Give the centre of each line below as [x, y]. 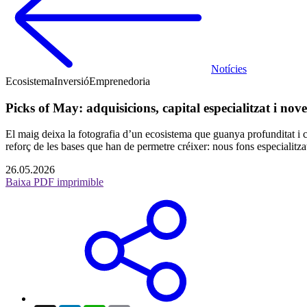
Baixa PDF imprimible [54, 182]
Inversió [72, 81]
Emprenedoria [120, 81]
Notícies [229, 69]
